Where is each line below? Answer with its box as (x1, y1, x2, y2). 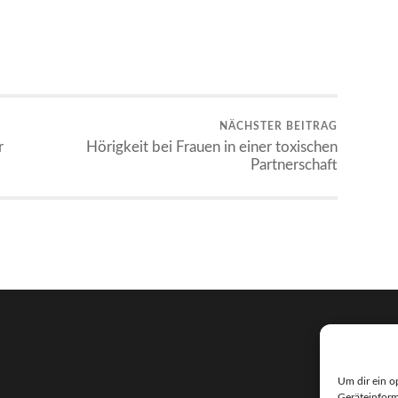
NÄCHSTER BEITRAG (219, 121, 338, 132)
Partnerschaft (251, 157, 338, 173)
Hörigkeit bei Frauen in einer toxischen (86, 139, 338, 155)
